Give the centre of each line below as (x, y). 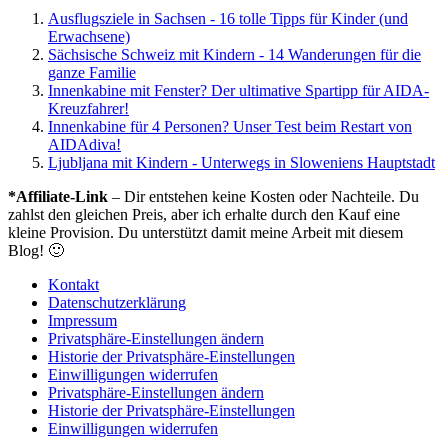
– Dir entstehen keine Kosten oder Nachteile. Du (265, 196)
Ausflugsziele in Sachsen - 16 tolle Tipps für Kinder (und (228, 18)
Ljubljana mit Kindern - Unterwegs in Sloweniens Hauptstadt (241, 162)
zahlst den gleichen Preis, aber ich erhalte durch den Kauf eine (204, 214)
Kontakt (73, 284)
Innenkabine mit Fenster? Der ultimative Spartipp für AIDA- (238, 90)
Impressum (82, 320)
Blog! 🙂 (36, 250)
